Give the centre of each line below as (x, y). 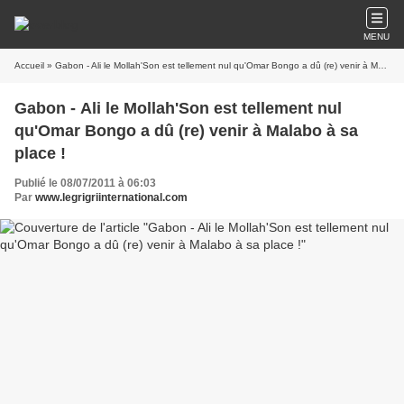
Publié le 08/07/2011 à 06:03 (85, 183)
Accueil (29, 65)
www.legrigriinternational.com (111, 197)
